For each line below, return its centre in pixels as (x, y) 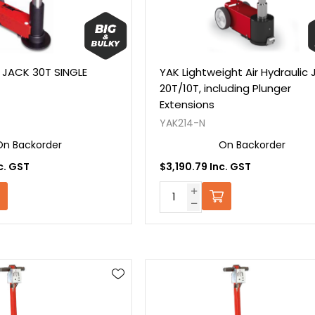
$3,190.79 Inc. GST (206, 166)
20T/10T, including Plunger (226, 88)
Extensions (187, 104)
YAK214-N (183, 123)
